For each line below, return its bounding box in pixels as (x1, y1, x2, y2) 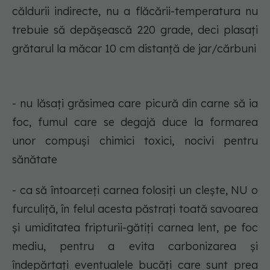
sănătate (12, 152, 57, 167)
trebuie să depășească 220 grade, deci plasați (12, 23, 258, 37)
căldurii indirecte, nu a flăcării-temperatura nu (12, 4, 258, 19)
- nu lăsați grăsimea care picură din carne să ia (12, 96, 258, 111)
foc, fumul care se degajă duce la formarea (12, 115, 258, 130)
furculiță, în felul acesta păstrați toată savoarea (12, 202, 258, 216)
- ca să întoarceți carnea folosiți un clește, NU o (12, 183, 258, 198)
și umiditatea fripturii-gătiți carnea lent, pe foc (12, 221, 258, 235)
